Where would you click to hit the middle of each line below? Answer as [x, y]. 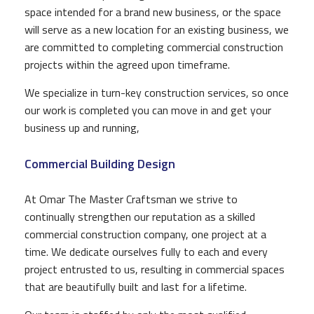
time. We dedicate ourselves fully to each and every [146, 251]
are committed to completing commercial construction [154, 47]
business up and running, [82, 127]
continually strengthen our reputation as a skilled [140, 216]
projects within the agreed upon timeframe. [127, 64]
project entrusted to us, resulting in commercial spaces [155, 269]
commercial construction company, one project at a [145, 234]
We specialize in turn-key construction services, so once [157, 92]
